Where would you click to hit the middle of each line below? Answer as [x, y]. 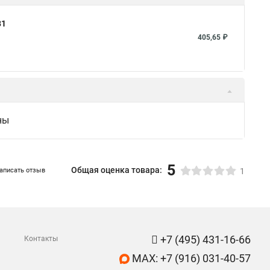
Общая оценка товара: [117, 170]
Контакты [41, 239]
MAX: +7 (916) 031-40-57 [190, 258]
